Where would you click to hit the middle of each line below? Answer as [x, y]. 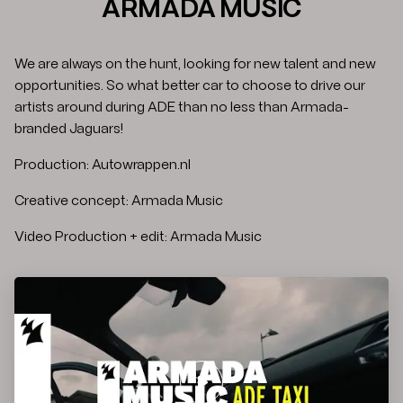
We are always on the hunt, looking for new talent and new [195, 64]
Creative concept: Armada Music [119, 201]
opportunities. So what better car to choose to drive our [190, 86]
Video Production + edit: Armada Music [138, 237]
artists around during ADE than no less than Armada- [182, 107]
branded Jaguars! [69, 129]
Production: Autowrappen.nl [103, 165]
